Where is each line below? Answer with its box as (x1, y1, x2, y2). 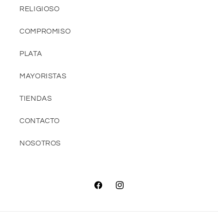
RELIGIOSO (19, 5, 60, 13)
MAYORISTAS (19, 72, 67, 80)
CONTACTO (19, 117, 60, 125)
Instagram (114, 187, 151, 195)
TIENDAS (19, 94, 52, 102)
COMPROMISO (19, 27, 71, 35)
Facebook (93, 187, 128, 195)
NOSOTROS (19, 139, 61, 147)
